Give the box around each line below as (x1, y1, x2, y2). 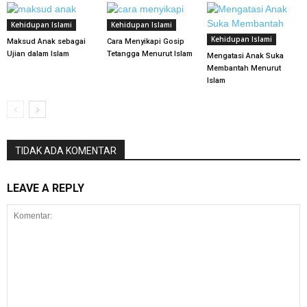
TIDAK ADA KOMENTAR (15, 145, 116, 156)
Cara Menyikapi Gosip (106, 36, 184, 46)
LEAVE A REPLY (7, 181, 84, 195)
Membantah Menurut (206, 63, 281, 73)
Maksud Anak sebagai (7, 36, 86, 46)
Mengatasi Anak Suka (206, 51, 284, 60)
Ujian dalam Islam (7, 49, 69, 58)
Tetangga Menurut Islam (106, 49, 193, 58)
